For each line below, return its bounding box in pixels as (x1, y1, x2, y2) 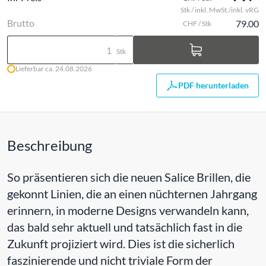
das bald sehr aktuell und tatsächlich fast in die (7, 220, 242, 234)
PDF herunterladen (178, 80, 249, 90)
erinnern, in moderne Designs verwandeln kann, (7, 203, 249, 217)
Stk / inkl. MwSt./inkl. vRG (180, 5, 259, 14)
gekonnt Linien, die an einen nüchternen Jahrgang (7, 186, 257, 201)
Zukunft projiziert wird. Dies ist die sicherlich (7, 236, 235, 251)
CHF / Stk (183, 19, 211, 28)
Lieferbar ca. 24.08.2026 (15, 64, 92, 73)
